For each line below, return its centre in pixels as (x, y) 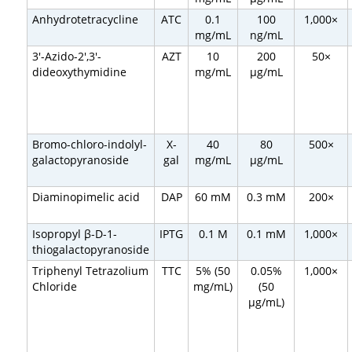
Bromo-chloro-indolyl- (90, 144)
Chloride (55, 286)
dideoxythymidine (80, 71)
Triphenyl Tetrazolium (91, 270)
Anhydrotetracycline (86, 19)
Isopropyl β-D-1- (75, 233)
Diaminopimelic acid (86, 196)
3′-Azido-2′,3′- (67, 56)
